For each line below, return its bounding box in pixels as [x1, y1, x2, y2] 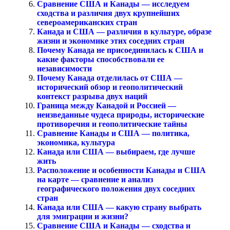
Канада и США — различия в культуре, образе [37, 27, 212, 36]
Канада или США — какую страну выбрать [37, 202, 201, 212]
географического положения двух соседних [37, 184, 195, 193]
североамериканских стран [37, 17, 137, 27]
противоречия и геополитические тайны [37, 119, 187, 128]
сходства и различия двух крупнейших [37, 8, 180, 17]
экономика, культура [37, 138, 115, 147]
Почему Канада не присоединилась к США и [37, 45, 203, 54]
